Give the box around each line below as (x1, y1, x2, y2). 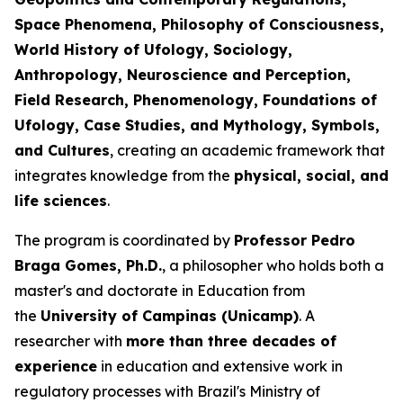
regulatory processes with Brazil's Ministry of (14, 381, 320, 400)
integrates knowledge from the (14, 166, 234, 184)
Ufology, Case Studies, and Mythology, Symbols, (14, 115, 380, 134)
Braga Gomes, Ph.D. (14, 255, 162, 274)
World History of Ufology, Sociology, (14, 40, 292, 58)
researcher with (14, 331, 126, 350)
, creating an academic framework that (110, 140, 385, 159)
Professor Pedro (234, 230, 355, 249)
